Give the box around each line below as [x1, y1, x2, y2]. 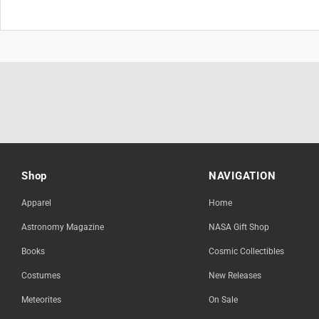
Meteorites [21, 295, 61, 305]
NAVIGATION [208, 169, 276, 183]
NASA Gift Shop [208, 222, 269, 233]
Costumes [21, 271, 61, 281]
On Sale [208, 295, 238, 305]
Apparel [21, 198, 51, 209]
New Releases [208, 271, 261, 281]
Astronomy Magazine [21, 222, 104, 233]
